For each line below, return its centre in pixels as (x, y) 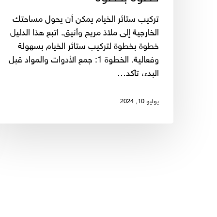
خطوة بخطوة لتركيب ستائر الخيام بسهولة (88, 47)
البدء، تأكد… (138, 74)
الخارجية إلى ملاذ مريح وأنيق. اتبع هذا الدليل (85, 33)
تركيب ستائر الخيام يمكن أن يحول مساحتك (86, 20)
